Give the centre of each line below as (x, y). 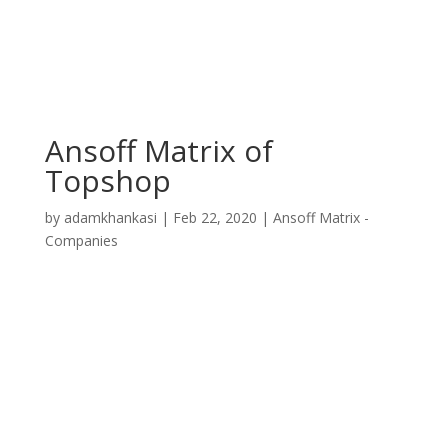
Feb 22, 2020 (214, 217)
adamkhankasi (110, 217)
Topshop (107, 180)
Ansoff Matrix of (158, 150)
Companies (81, 240)
